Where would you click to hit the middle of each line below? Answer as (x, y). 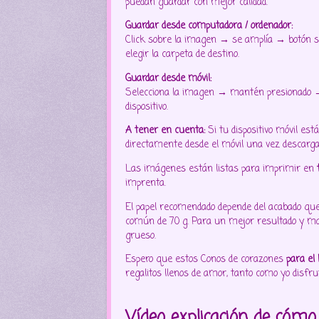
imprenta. (146, 183)
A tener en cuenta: (167, 131)
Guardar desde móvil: (168, 78)
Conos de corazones (242, 260)
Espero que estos (163, 260)
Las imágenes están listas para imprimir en (221, 169)
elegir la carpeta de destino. (182, 55)
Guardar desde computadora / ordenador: (209, 26)
